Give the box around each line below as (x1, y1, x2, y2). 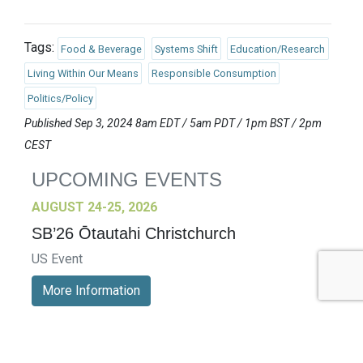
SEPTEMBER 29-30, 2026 (32, 335, 180, 351)
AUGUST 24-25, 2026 (32, 199, 157, 216)
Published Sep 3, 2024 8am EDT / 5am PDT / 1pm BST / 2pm (24, 117, 322, 130)
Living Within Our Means (28, 67, 139, 80)
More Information (42, 283, 140, 299)
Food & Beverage (61, 42, 143, 55)
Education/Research (230, 42, 326, 55)
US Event (32, 251, 83, 267)
